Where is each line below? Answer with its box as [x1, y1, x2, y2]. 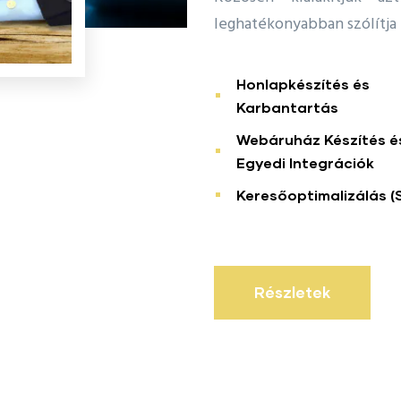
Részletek [254, 282, 330, 302]
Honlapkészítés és [236, 74, 370, 92]
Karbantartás [236, 98, 338, 115]
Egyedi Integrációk [236, 153, 374, 171]
